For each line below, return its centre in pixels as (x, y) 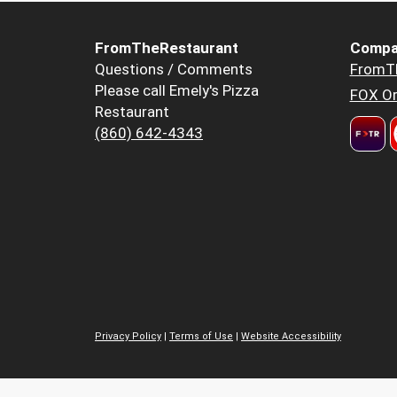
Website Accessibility (291, 337)
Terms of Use (201, 337)
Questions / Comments (174, 70)
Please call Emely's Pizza (177, 91)
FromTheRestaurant (167, 48)
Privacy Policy (128, 337)
